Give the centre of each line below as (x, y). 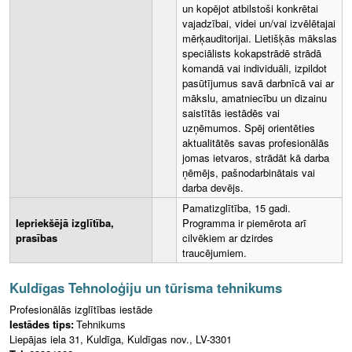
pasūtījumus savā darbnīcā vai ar (258, 83)
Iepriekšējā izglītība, (65, 223)
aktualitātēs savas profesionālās (256, 143)
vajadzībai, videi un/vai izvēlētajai (259, 24)
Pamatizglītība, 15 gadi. (236, 208)
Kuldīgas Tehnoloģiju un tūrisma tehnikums (146, 288)
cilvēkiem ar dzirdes (228, 238)
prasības (37, 238)
